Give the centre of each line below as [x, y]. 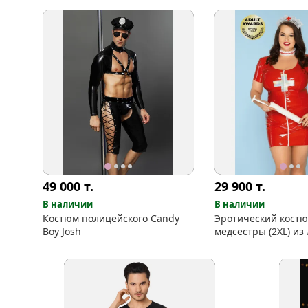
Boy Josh [62, 231]
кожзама [235, 244]
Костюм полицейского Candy [111, 218]
